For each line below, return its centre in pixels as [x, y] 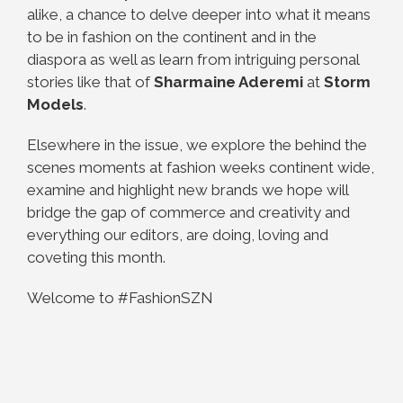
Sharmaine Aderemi [228, 82]
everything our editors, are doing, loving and [178, 235]
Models [55, 104]
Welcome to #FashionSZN [120, 298]
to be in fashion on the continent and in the [172, 37]
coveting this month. [96, 257]
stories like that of [90, 82]
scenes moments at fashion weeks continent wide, [201, 167]
